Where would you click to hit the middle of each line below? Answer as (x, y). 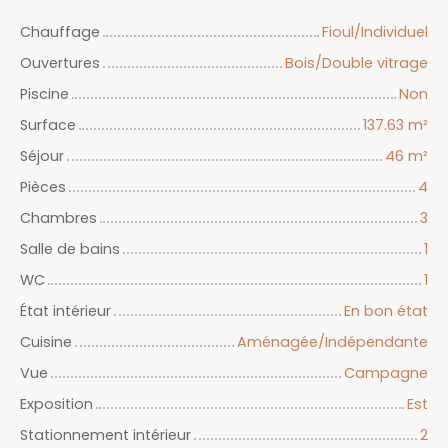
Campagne (386, 373)
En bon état (386, 311)
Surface (48, 125)
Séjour (42, 156)
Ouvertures (60, 63)
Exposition (56, 404)
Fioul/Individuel (375, 32)
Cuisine (46, 342)
